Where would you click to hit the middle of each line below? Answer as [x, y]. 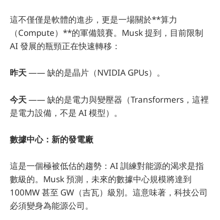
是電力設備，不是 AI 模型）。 [66, 112]
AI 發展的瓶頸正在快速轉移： [65, 46]
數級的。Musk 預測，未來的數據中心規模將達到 [101, 179]
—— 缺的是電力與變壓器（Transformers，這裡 [118, 99]
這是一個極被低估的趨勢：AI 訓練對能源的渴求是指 [107, 166]
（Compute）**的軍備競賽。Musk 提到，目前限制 [107, 33]
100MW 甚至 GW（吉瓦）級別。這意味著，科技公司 [109, 192]
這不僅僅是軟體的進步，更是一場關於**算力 [94, 20]
